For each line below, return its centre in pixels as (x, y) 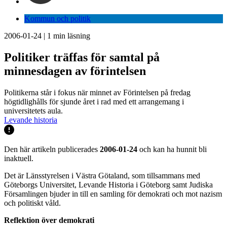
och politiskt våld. (32, 203)
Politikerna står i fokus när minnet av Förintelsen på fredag (97, 92)
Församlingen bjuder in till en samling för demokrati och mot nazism (113, 194)
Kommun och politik (58, 18)
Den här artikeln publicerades (52, 149)
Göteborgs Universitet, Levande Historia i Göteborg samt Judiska (108, 184)
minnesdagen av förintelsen (75, 71)
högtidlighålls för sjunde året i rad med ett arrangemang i (94, 101)
